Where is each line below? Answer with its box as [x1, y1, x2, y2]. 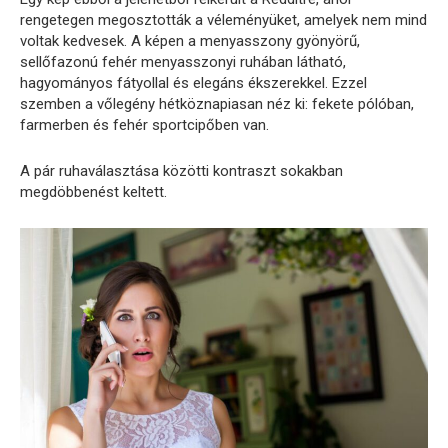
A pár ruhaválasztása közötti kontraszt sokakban [20, 161, 343, 180]
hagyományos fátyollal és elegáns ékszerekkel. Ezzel [20, 73, 367, 92]
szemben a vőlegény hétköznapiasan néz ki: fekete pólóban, [20, 94, 414, 113]
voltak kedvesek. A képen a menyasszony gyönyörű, [20, 31, 360, 50]
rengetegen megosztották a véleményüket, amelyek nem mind [20, 10, 427, 29]
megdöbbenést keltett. [20, 182, 167, 201]
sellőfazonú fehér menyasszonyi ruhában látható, [20, 52, 346, 71]
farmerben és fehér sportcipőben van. [20, 115, 269, 134]
